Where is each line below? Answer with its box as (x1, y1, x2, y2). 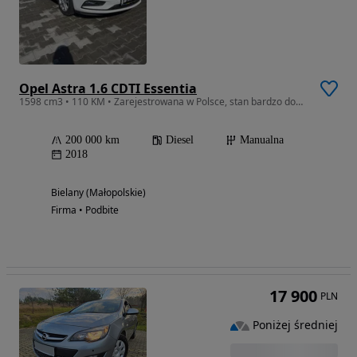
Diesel (166, 133, 194, 146)
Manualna (240, 133, 284, 146)
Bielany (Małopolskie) (51, 185, 146, 199)
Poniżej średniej (253, 317, 338, 333)
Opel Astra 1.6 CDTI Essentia (19, 79, 197, 97)
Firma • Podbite (51, 202, 119, 217)
